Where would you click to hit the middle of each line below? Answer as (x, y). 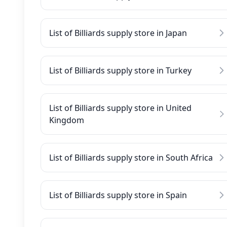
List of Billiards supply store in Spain (118, 195)
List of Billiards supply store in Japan (118, 33)
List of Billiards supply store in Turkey (120, 70)
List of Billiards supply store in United (120, 108)
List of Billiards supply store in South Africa (131, 158)
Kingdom (67, 120)
